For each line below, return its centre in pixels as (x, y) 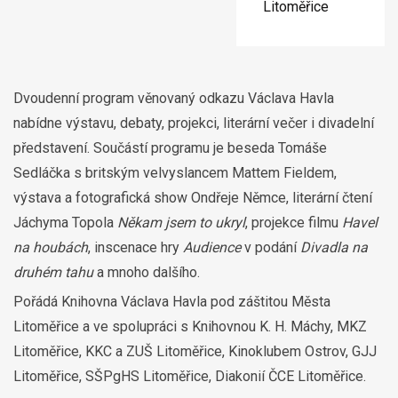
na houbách (51, 247)
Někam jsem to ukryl (181, 222)
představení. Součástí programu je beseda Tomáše (170, 147)
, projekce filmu (294, 222)
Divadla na (334, 247)
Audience (212, 247)
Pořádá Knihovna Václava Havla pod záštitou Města (172, 301)
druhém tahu (53, 272)
